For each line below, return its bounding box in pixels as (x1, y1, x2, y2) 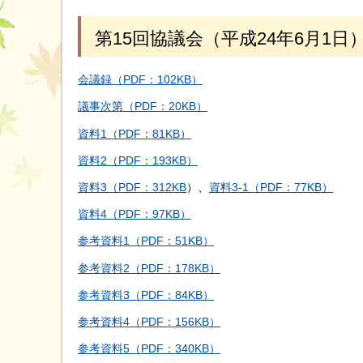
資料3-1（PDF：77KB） (209, 181, 333, 194)
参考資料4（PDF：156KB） (78, 314, 220, 328)
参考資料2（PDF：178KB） (78, 261, 220, 275)
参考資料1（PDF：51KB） (78, 234, 214, 248)
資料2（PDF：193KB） (78, 153, 198, 167)
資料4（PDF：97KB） (78, 207, 191, 221)
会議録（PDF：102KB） (78, 73, 203, 87)
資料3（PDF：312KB (78, 181, 186, 194)
